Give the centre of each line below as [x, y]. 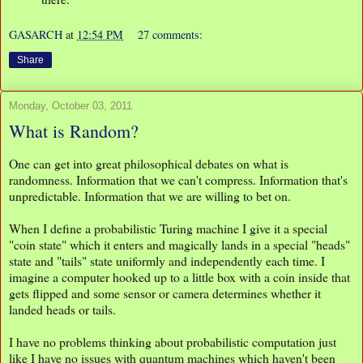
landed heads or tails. [62, 310]
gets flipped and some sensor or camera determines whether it [165, 293]
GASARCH [36, 34]
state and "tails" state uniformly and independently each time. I [167, 261]
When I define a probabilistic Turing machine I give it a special [168, 228]
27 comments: [171, 34]
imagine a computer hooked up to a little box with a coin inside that [179, 277]
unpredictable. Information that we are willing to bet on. [152, 196]
